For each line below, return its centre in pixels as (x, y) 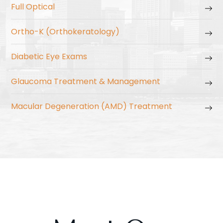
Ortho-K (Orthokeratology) (66, 31)
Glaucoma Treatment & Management (87, 81)
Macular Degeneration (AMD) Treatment (92, 106)
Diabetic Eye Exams (50, 56)
